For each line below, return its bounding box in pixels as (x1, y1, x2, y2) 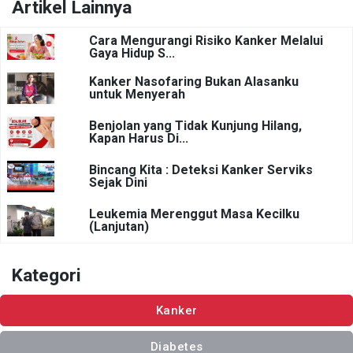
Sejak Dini (89, 175, 147, 191)
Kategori (12, 262, 80, 289)
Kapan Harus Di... (89, 131, 188, 147)
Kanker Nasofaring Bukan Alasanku (89, 74, 299, 90)
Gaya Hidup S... (89, 45, 175, 61)
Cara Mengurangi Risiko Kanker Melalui (89, 32, 323, 48)
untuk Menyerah (89, 87, 185, 102)
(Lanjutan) (89, 219, 149, 235)
